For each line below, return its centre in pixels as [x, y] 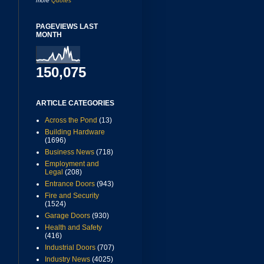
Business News [70, 152]
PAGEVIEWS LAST [67, 27]
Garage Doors [67, 216]
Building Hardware [75, 132]
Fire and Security [72, 196]
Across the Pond [71, 121]
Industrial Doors [70, 248]
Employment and [72, 164]
